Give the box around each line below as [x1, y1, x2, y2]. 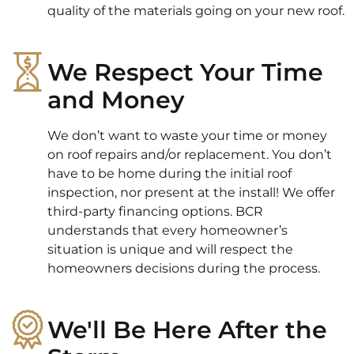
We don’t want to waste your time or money [47, 127, 327, 143]
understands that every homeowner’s [47, 222, 288, 238]
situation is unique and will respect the [47, 241, 293, 257]
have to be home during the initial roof [47, 165, 292, 181]
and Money [47, 85, 184, 115]
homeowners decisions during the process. [47, 260, 320, 276]
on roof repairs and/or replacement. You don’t [47, 146, 332, 162]
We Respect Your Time [47, 57, 323, 87]
